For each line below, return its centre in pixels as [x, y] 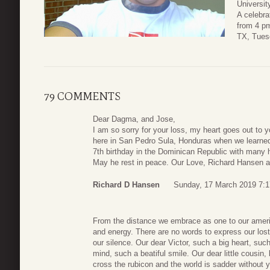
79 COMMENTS [82, 96]
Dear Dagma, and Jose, [134, 119]
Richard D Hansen [126, 185]
